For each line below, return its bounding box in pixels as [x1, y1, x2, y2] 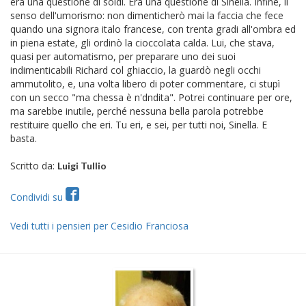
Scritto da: [10, 158, 57, 172]
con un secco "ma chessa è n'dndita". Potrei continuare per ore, [10, 90, 292, 104]
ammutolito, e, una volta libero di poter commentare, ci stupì [10, 76, 280, 90]
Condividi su [10, 190, 66, 204]
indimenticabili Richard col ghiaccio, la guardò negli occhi [10, 63, 261, 76]
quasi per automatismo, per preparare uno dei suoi [10, 49, 236, 63]
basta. [10, 131, 37, 145]
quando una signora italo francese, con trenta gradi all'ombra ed [10, 22, 296, 36]
